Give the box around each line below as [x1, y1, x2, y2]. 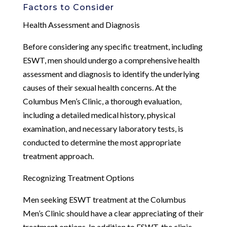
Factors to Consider [22, 2, 114, 12]
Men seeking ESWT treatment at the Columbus [22, 194, 186, 204]
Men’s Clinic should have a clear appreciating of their [22, 208, 204, 218]
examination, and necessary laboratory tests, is [22, 123, 183, 133]
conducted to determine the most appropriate [22, 137, 181, 147]
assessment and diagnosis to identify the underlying [22, 68, 200, 79]
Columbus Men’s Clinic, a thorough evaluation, [22, 96, 181, 106]
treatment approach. [22, 150, 94, 161]
